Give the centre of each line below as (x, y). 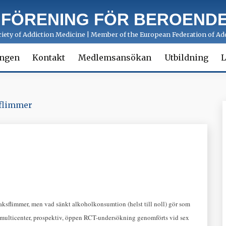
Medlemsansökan (115, 58)
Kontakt (49, 58)
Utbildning (186, 58)
